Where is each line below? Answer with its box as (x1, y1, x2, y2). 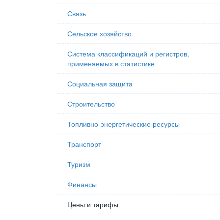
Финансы (67, 179, 97, 189)
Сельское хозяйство (67, 28, 132, 38)
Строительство (67, 99, 115, 109)
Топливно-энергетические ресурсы (67, 119, 180, 129)
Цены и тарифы (67, 199, 118, 209)
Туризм (67, 159, 90, 169)
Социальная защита (67, 79, 133, 88)
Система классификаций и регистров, (67, 49, 189, 58)
